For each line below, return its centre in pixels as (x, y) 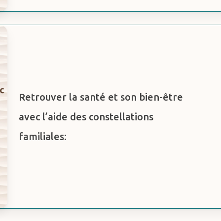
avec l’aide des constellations (86, 116)
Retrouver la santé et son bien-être (101, 97)
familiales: (43, 136)
